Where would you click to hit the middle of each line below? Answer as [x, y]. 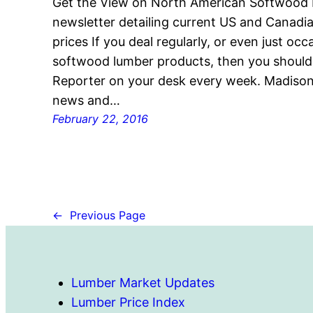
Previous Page [108, 216]
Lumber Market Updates [143, 282]
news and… [87, 100]
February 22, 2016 [101, 118]
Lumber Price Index [129, 302]
